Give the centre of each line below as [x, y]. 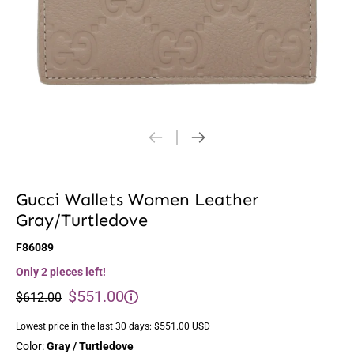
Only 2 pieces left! [61, 272]
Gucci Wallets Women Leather [137, 200]
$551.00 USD [182, 326]
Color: [31, 346]
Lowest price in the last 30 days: [85, 326]
